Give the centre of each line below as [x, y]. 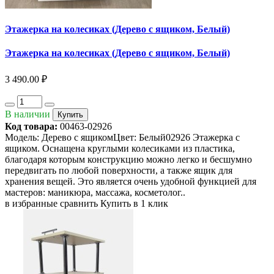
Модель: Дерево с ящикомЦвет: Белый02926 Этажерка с [122, 137]
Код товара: [31, 126]
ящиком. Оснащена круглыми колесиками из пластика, [120, 148]
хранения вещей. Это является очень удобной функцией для [131, 181]
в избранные [31, 203]
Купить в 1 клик [134, 203]
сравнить [79, 203]
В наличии [28, 114]
